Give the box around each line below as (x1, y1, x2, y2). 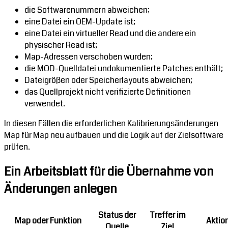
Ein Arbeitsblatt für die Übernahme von (4, 163, 214, 181)
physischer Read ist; (24, 39, 97, 51)
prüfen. (4, 141, 30, 153)
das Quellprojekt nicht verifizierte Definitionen (24, 86, 191, 98)
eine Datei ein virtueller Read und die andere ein (24, 27, 196, 40)
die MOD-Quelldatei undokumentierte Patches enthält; (24, 63, 223, 75)
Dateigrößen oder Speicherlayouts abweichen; (24, 74, 192, 87)
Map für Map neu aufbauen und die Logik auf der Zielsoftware (4, 129, 223, 141)
